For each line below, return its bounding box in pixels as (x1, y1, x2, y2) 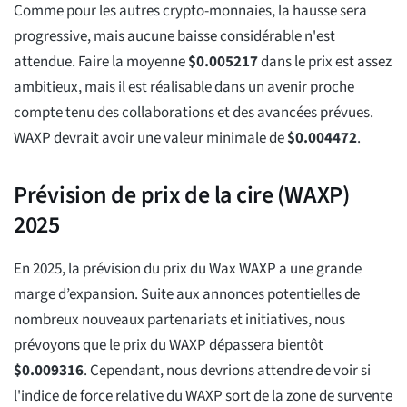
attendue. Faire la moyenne (14, 51, 188, 74)
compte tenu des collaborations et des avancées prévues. (14, 102, 373, 124)
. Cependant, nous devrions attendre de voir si (84, 360, 371, 382)
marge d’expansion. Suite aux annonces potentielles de (14, 283, 360, 306)
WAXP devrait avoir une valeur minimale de (14, 127, 287, 150)
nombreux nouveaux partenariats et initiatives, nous (14, 309, 345, 332)
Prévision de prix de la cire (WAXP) (14, 178, 350, 213)
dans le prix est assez (258, 51, 392, 74)
